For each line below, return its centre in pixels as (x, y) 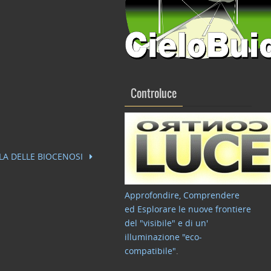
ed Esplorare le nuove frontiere (188, 209)
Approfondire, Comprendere (182, 195)
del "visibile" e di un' (166, 223)
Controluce (154, 94)
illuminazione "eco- (163, 237)
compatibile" (150, 251)
